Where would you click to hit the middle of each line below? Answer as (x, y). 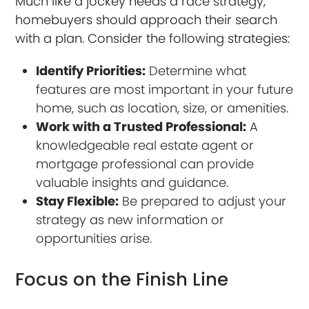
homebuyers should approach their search (147, 19)
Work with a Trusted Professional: (141, 126)
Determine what (196, 70)
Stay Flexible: (78, 201)
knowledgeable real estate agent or (145, 145)
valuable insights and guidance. (132, 182)
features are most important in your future (165, 89)
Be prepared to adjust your (203, 201)
